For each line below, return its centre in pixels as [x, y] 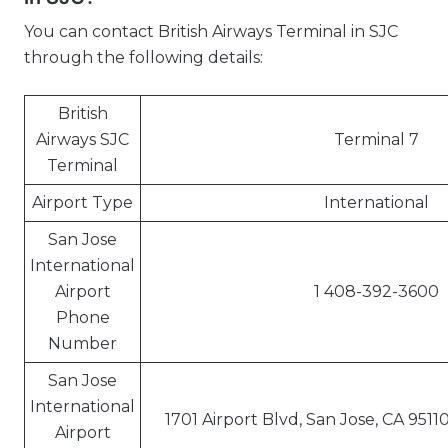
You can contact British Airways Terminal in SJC [211, 31]
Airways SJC [82, 139]
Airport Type [82, 202]
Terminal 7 [376, 139]
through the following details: [143, 57]
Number [82, 343]
